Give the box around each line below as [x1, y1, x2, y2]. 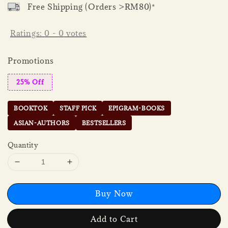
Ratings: [10, 28, 45, 39]
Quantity [8, 140, 39, 150]
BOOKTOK [14, 104, 48, 112]
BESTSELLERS [81, 119, 126, 127]
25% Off [16, 77, 44, 86]
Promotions [8, 55, 54, 66]
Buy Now [95, 188, 133, 198]
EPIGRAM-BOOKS [108, 104, 165, 112]
